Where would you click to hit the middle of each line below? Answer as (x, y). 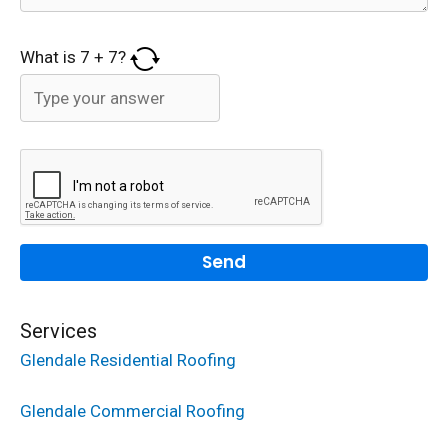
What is (50, 57)
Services (58, 330)
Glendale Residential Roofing (128, 359)
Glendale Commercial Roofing (132, 410)
